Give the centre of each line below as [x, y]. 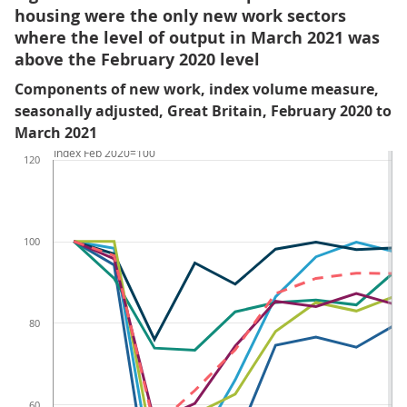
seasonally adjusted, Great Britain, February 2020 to [203, 111]
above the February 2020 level [137, 60]
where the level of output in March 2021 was [197, 38]
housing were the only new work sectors [180, 16]
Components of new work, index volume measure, [197, 89]
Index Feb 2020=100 [104, 153]
